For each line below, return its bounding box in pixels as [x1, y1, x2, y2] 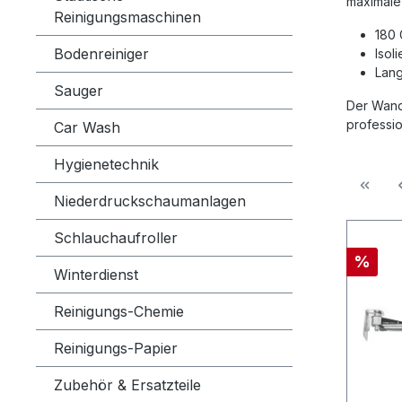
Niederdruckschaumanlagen [54, 192, 246, 210]
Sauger [54, 82, 103, 100]
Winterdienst [54, 266, 138, 284]
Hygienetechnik [54, 155, 159, 173]
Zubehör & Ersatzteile [54, 376, 201, 394]
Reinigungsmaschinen [54, 8, 201, 26]
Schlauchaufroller [54, 229, 178, 247]
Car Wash [54, 118, 120, 136]
